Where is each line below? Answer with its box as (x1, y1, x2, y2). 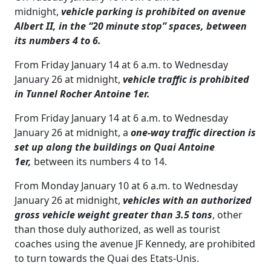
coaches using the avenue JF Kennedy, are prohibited (15, 237, 255, 250)
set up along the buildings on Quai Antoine (15, 140, 215, 154)
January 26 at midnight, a (15, 126, 131, 139)
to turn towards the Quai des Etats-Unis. (15, 252, 199, 265)
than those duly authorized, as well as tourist (15, 223, 220, 236)
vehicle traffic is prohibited (123, 73, 249, 86)
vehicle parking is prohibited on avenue (61, 5, 246, 18)
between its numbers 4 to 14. (31, 155, 167, 168)
